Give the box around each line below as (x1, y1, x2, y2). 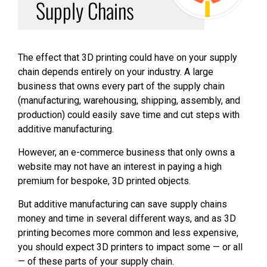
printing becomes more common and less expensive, (18, 227, 238, 239)
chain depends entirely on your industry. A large (18, 66, 213, 78)
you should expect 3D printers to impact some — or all (18, 241, 243, 253)
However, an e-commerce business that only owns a (18, 147, 235, 159)
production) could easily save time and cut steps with (18, 109, 240, 121)
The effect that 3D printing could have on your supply (18, 52, 237, 64)
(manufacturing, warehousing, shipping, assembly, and (18, 95, 240, 107)
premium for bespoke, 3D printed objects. (18, 175, 191, 187)
